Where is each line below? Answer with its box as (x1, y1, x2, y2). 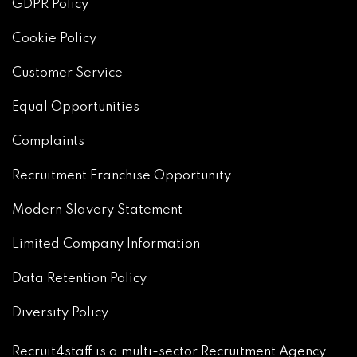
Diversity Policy (12, 306, 108, 320)
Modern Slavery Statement (12, 203, 182, 218)
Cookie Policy (12, 32, 96, 46)
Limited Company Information (12, 237, 200, 252)
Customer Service (12, 66, 123, 80)
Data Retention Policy (12, 272, 147, 286)
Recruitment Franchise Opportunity (12, 169, 231, 183)
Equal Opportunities (12, 100, 139, 115)
